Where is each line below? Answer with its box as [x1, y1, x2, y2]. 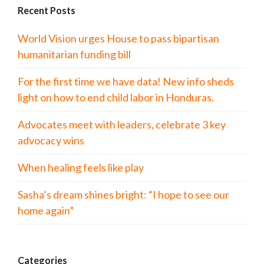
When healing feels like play [18, 161, 144, 174]
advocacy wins [18, 134, 84, 147]
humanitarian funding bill [18, 48, 131, 61]
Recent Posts [18, 5, 75, 16]
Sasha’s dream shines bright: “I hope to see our [18, 188, 229, 201]
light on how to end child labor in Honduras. [18, 91, 217, 104]
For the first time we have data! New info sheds [18, 75, 234, 88]
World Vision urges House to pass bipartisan [18, 32, 219, 45]
